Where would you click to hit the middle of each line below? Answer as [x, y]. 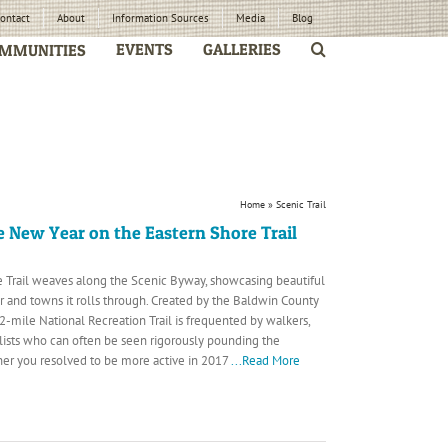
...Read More [265, 360]
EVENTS [144, 49]
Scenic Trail [301, 204]
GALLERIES [242, 49]
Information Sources [160, 18]
